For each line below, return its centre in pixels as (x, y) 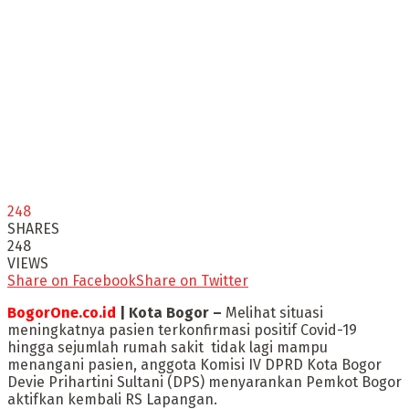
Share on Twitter (192, 280)
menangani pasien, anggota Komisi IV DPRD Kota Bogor (194, 364)
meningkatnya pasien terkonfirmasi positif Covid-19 (182, 330)
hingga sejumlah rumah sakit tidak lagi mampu (168, 347)
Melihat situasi (273, 312)
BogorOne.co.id (62, 312)
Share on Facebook (72, 280)
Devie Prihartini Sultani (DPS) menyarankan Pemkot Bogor (204, 382)
